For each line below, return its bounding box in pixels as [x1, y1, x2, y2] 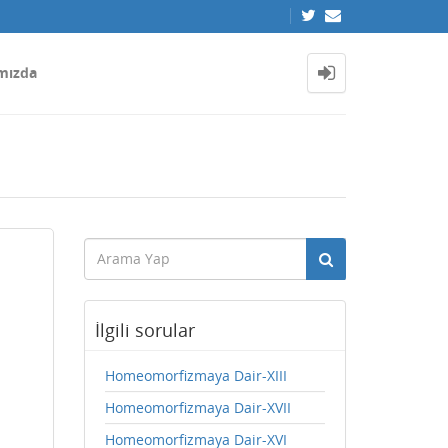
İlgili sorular [94, 318, 195, 342]
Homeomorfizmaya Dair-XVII [104, 398, 291, 417]
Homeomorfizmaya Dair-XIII [104, 366, 287, 385]
